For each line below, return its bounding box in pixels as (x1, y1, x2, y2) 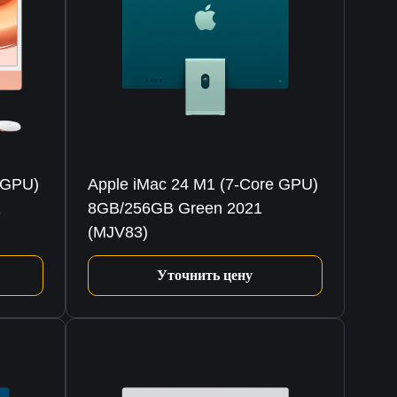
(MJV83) (87, 223, 148, 242)
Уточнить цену (157, 268, 253, 284)
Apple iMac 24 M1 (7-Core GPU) (87, 175, 318, 194)
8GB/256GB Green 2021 (87, 199, 262, 218)
